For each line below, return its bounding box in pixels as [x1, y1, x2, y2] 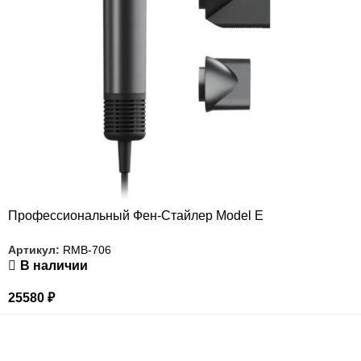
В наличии [19, 259, 88, 273]
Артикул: [8, 243, 63, 257]
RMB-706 [63, 243, 111, 257]
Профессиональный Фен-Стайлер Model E [8, 208, 263, 222]
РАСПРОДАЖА [8, 319, 66, 329]
